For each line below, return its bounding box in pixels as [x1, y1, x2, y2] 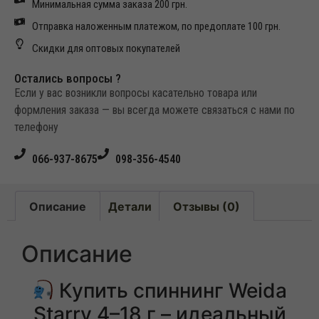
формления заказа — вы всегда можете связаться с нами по [14, 103, 295, 117]
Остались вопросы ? [14, 71, 121, 86]
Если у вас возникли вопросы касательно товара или [14, 86, 257, 100]
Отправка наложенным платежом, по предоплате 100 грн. [32, 20, 281, 33]
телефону [14, 120, 58, 135]
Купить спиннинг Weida [54, 278, 288, 303]
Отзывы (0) [172, 199, 240, 214]
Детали [108, 199, 152, 214]
